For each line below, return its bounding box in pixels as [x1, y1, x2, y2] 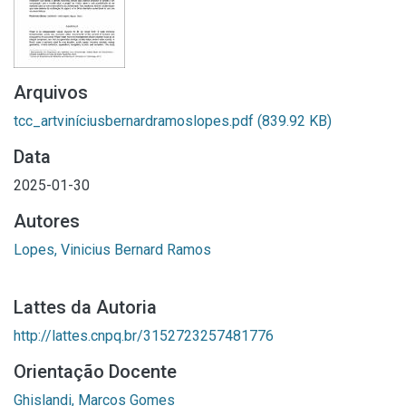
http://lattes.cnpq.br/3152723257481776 [14, 327, 274, 344]
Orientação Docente [14, 361, 177, 382]
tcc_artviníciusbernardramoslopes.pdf [14, 112, 257, 130]
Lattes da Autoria [14, 296, 157, 318]
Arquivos [14, 82, 88, 103]
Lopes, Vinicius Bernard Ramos [14, 241, 211, 258]
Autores [14, 210, 80, 232]
